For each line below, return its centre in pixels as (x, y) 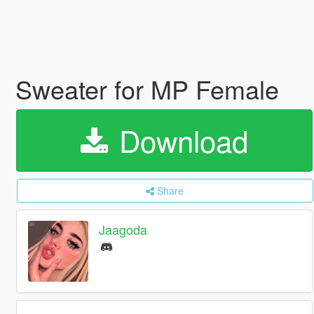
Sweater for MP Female (147, 89)
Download (179, 140)
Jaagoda (123, 230)
